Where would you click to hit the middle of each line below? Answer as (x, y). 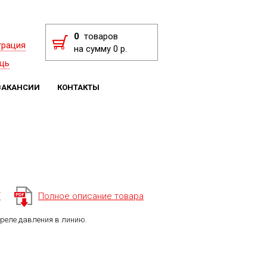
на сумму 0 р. (101, 49)
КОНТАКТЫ (80, 87)
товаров (99, 36)
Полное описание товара (91, 196)
